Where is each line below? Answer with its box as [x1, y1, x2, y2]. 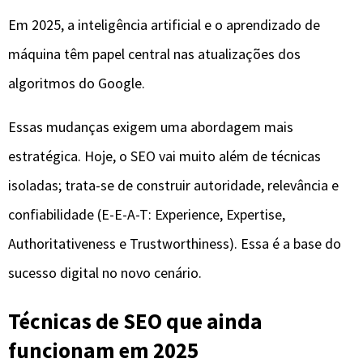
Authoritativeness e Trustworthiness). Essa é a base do [8, 234, 341, 254]
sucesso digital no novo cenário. [8, 263, 202, 283]
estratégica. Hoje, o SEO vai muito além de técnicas [8, 147, 321, 166]
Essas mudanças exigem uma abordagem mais [8, 117, 293, 137]
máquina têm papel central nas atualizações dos [8, 45, 301, 64]
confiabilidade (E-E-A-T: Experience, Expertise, [8, 205, 285, 224]
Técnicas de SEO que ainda [8, 306, 263, 335]
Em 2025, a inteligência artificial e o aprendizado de [8, 15, 320, 35]
